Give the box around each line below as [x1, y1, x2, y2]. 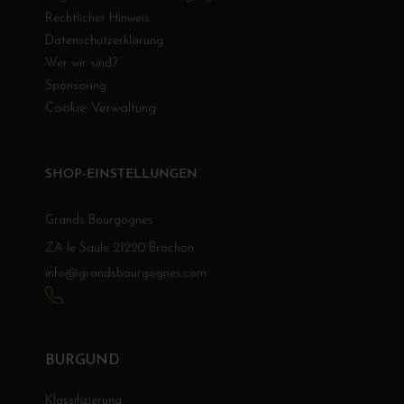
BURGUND [45, 353, 120, 369]
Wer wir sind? [45, 57, 117, 71]
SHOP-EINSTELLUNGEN [45, 168, 197, 182]
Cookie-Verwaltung [45, 102, 156, 116]
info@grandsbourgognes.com [45, 267, 207, 281]
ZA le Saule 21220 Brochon [45, 242, 194, 256]
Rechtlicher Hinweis [45, 12, 150, 26]
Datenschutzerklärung [45, 34, 163, 49]
